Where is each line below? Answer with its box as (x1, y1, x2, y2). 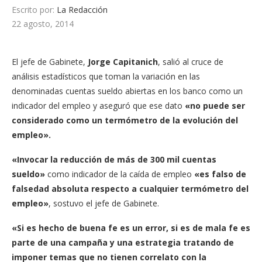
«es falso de (192, 168, 246, 180)
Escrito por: (12, 4, 57, 15)
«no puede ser (185, 99, 245, 111)
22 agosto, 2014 (12, 18, 74, 29)
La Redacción (57, 4, 108, 15)
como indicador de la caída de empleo (47, 168, 192, 180)
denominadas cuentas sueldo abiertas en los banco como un (12, 85, 243, 96)
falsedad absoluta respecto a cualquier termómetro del (12, 182, 249, 194)
